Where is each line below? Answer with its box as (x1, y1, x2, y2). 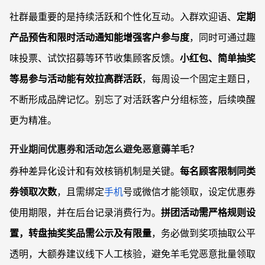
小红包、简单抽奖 (180, 51, 256, 64)
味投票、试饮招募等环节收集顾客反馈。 (9, 51, 180, 64)
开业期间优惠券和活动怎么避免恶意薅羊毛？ (9, 143, 199, 155)
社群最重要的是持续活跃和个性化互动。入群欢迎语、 (9, 10, 237, 22)
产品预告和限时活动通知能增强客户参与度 (9, 31, 189, 43)
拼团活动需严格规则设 (161, 206, 256, 218)
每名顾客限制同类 (180, 164, 256, 177)
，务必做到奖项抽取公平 (151, 227, 256, 239)
